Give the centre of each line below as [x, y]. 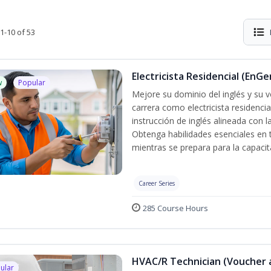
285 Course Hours [175, 208]
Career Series [157, 183]
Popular [32, 83]
